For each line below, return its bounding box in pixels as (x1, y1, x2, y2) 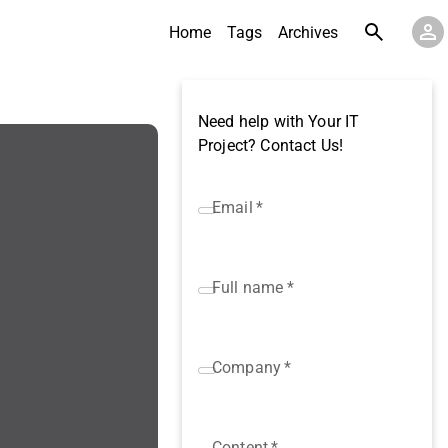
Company (212, 357, 282, 377)
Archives (278, 22, 338, 42)
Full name (212, 277, 284, 297)
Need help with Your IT (198, 112, 360, 131)
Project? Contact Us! (198, 136, 344, 155)
